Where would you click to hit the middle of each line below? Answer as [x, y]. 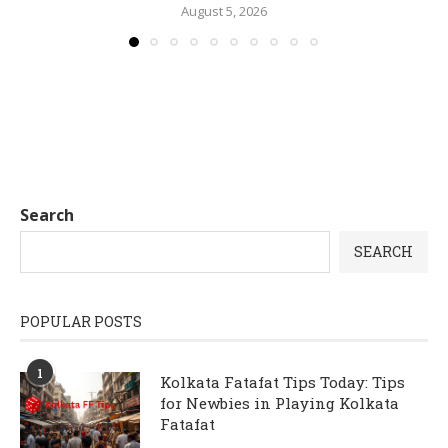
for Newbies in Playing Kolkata [279, 402]
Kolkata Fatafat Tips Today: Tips [282, 381]
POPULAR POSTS [81, 321]
